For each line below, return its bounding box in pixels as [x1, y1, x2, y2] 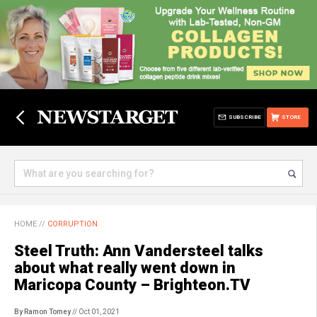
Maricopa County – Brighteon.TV [14, 276, 250, 294]
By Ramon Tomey [14, 308, 71, 316]
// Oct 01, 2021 [71, 308, 120, 316]
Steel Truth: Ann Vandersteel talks [14, 242, 263, 260]
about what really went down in [14, 259, 236, 277]
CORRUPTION [47, 219, 98, 229]
